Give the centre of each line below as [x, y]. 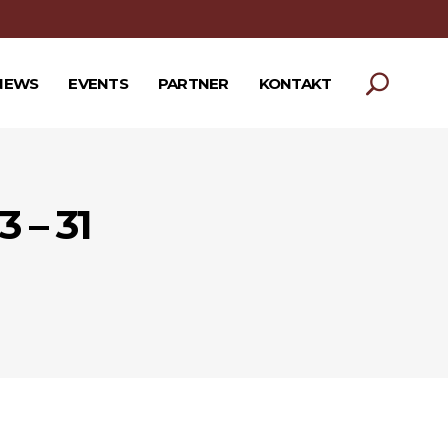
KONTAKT [295, 83]
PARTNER [193, 83]
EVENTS [98, 83]
